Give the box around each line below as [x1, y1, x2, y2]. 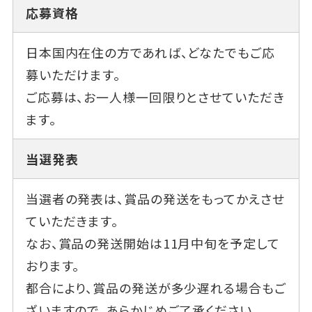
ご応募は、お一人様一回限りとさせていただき [25, 87, 285, 106]
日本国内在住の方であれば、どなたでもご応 [25, 42, 275, 61]
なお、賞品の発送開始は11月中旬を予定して [25, 233, 280, 252]
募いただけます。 [25, 65, 120, 84]
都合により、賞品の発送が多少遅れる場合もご [25, 278, 286, 297]
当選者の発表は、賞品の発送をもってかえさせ [25, 189, 285, 208]
